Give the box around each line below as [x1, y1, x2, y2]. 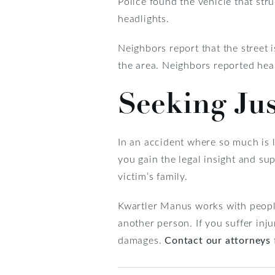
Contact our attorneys [165, 233, 271, 246]
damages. [118, 233, 165, 246]
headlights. [118, 11, 169, 25]
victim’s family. [118, 169, 188, 182]
